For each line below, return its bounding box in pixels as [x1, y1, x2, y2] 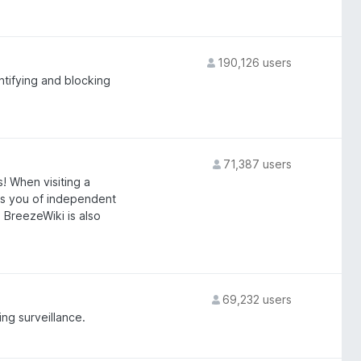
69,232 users [222, 293, 292, 306]
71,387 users [222, 157, 292, 171]
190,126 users [217, 56, 292, 69]
